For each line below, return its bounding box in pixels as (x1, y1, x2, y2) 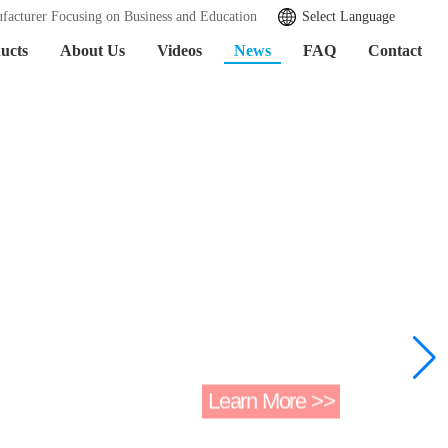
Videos (157, 42, 202, 59)
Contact (368, 42, 422, 59)
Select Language (302, 9, 395, 24)
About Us (60, 42, 125, 59)
